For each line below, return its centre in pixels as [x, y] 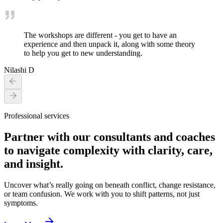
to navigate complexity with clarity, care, [108, 151]
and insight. [34, 164]
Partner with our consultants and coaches [110, 137]
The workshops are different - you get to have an [100, 35]
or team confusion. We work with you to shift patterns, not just [102, 194]
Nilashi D [19, 70]
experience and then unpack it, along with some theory [110, 44]
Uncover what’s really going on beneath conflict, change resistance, [110, 185]
